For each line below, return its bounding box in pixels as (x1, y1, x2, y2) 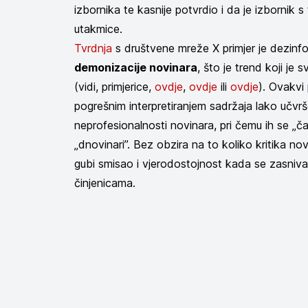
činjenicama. (74, 176, 135, 190)
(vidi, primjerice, (74, 80, 155, 93)
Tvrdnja (74, 41, 112, 55)
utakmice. (74, 22, 126, 36)
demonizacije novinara (74, 60, 197, 74)
